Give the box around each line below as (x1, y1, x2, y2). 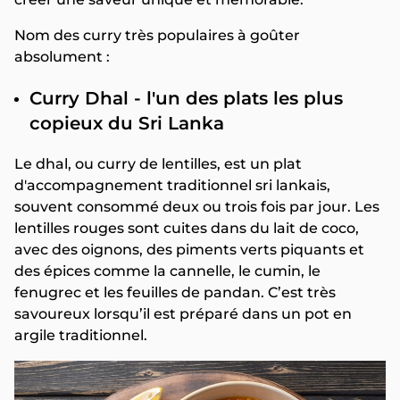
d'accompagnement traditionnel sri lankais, (14, 177, 330, 194)
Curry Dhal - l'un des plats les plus (29, 87, 343, 109)
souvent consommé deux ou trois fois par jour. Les (14, 198, 379, 215)
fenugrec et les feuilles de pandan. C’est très (14, 284, 336, 301)
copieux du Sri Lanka (29, 112, 224, 134)
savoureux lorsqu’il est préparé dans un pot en (14, 305, 352, 322)
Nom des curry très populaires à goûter (14, 27, 300, 44)
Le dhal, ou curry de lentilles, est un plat (14, 155, 302, 172)
